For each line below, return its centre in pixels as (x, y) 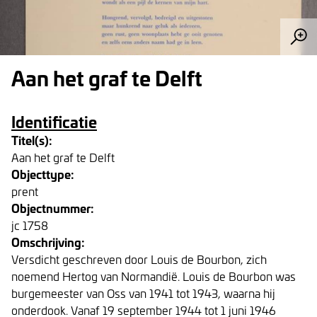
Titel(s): (32, 140)
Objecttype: (43, 174)
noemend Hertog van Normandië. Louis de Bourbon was (154, 276)
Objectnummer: (53, 208)
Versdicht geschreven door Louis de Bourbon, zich (139, 259)
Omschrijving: (48, 242)
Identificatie (54, 121)
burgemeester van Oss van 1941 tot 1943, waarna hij (143, 293)
